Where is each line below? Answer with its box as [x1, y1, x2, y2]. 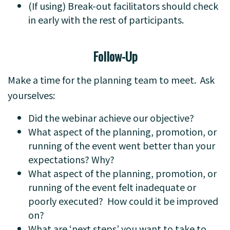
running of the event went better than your [28, 139, 215, 152]
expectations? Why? [28, 152, 114, 166]
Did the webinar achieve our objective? [28, 111, 194, 124]
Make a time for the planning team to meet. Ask [8, 73, 215, 86]
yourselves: [8, 88, 55, 102]
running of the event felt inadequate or [28, 180, 196, 194]
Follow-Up [92, 47, 138, 65]
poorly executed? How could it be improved [28, 194, 218, 207]
